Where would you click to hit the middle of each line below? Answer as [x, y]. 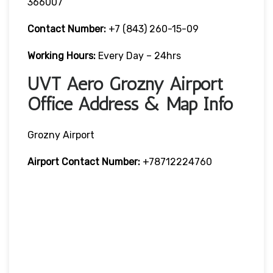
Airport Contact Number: [84, 161]
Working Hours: [63, 55]
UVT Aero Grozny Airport [125, 84]
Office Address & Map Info [130, 104]
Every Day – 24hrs [140, 55]
